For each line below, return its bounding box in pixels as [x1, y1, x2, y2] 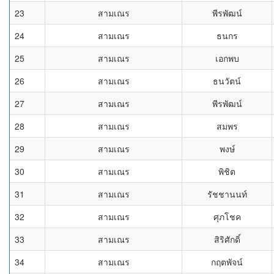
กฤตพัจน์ [211, 256, 243, 268]
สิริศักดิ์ [213, 233, 240, 245]
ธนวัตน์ [213, 75, 241, 87]
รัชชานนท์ [207, 188, 247, 200]
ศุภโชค [213, 210, 241, 223]
